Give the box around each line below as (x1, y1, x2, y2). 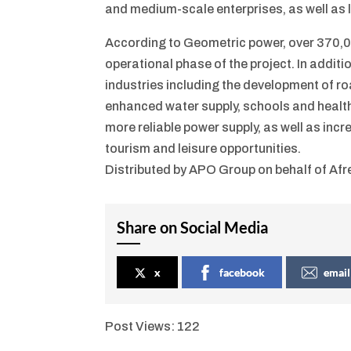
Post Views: (105, 319, 175, 333)
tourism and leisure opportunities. (105, 141, 302, 155)
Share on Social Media (117, 217, 269, 237)
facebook (219, 265, 266, 279)
